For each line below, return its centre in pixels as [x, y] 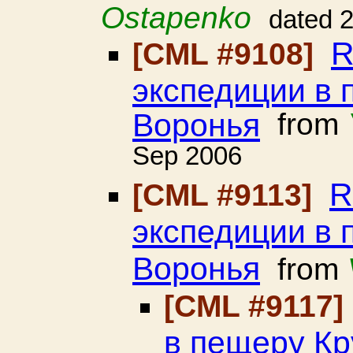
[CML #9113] [227, 195]
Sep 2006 [187, 159]
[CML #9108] [227, 54]
